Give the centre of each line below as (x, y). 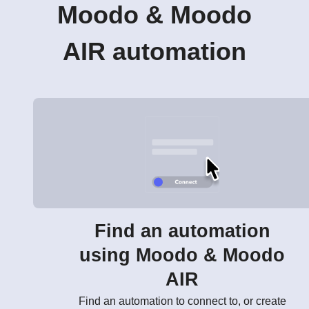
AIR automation (154, 52)
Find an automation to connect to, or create (182, 301)
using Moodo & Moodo (182, 256)
